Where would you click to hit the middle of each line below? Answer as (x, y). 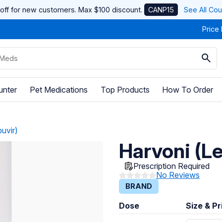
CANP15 (161, 10)
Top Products (125, 89)
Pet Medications (58, 89)
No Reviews (178, 175)
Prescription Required (171, 166)
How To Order (188, 89)
